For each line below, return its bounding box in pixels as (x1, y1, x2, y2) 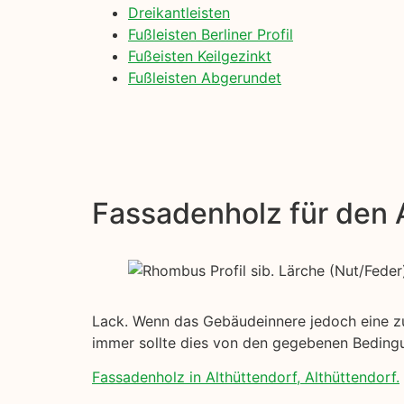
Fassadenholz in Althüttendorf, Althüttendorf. (92, 368, 399, 387)
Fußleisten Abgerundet (128, 69, 281, 87)
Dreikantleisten (128, 4, 230, 23)
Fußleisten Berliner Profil (128, 25, 293, 44)
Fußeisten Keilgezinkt (128, 47, 271, 66)
